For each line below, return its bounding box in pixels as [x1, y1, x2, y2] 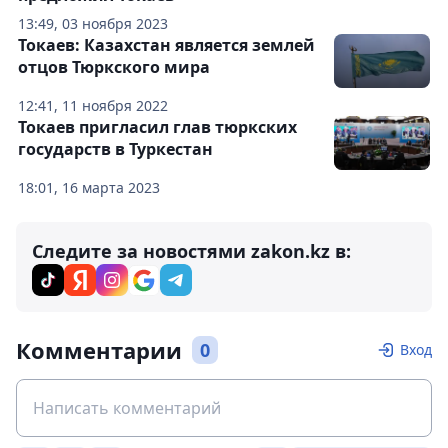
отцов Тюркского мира [18, 56, 210, 78]
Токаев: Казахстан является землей [18, 34, 315, 56]
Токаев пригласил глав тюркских [18, 116, 297, 138]
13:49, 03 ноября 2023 [18, 14, 168, 33]
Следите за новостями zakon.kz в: [32, 239, 351, 263]
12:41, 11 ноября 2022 [18, 96, 168, 115]
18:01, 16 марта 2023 [18, 178, 160, 197]
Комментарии [16, 335, 182, 365]
